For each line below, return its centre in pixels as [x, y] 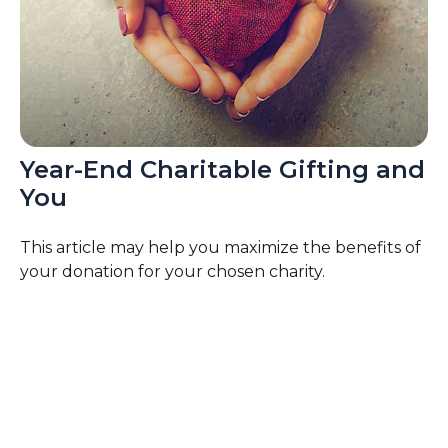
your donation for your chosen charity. [172, 272]
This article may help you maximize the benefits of [220, 248]
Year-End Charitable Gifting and [222, 170]
